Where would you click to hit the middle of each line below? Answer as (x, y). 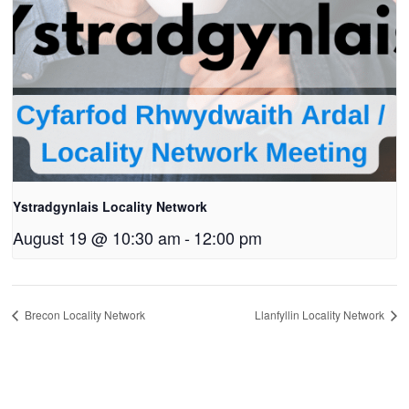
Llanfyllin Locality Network (320, 315)
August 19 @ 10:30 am (97, 237)
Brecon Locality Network (84, 315)
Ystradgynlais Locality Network (110, 206)
